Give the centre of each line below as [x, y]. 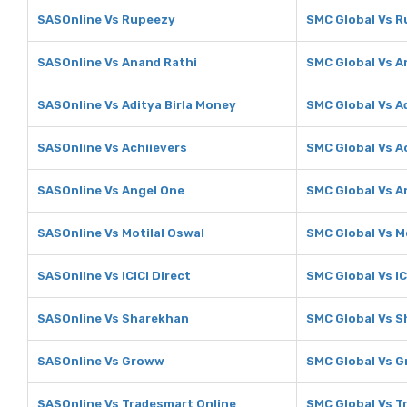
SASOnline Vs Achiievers [112, 148]
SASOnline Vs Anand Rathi [117, 62]
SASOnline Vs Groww [101, 361]
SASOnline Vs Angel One [111, 190]
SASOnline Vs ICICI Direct [114, 276]
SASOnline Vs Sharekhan [113, 318]
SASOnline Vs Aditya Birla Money [137, 105]
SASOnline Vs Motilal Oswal [121, 233]
